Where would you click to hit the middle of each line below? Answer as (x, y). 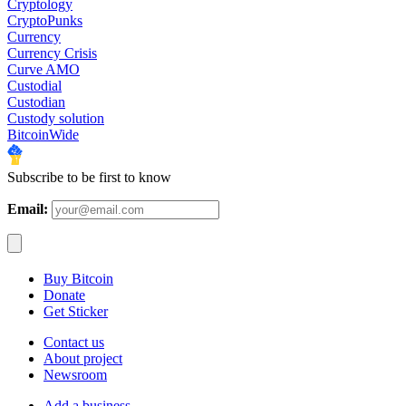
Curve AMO (43, 70)
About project (83, 359)
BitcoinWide (43, 135)
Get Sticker (76, 312)
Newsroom (75, 375)
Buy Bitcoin (78, 279)
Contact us (74, 343)
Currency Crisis (52, 53)
